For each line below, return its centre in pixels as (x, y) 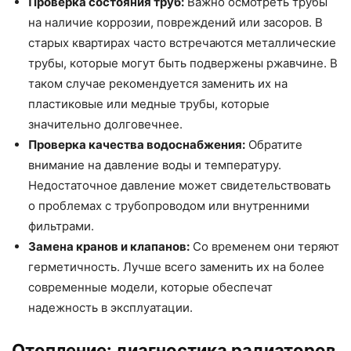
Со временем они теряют (264, 246)
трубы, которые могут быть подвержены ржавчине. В (183, 63)
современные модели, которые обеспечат (150, 287)
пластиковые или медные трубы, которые (149, 103)
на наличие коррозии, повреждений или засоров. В (175, 22)
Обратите (274, 144)
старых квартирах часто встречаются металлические (182, 42)
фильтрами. (61, 226)
